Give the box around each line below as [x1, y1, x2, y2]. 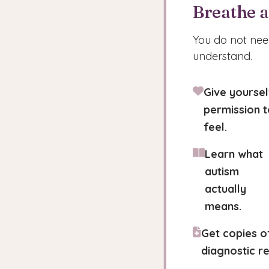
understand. [193, 49, 252, 63]
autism [205, 165, 239, 178]
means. [205, 199, 241, 213]
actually [205, 182, 246, 196]
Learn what [205, 147, 263, 161]
